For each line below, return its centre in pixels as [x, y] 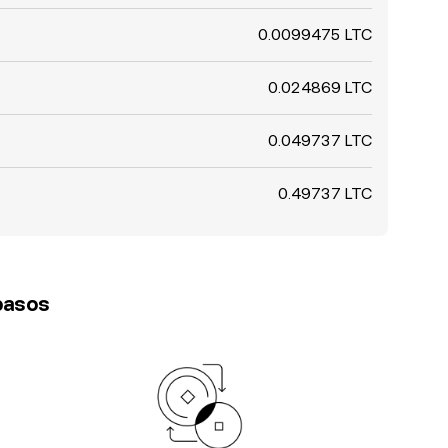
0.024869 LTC [320, 87]
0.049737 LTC [320, 140]
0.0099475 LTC [315, 34]
